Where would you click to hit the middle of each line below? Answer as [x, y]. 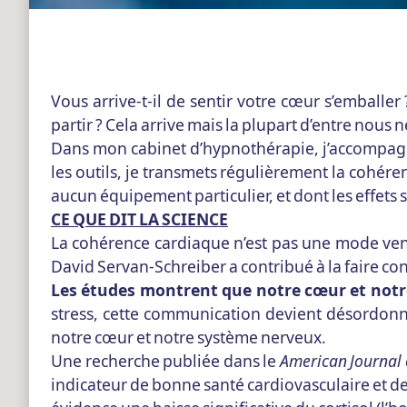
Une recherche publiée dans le [165, 361]
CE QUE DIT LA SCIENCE [139, 219]
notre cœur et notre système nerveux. [189, 338]
